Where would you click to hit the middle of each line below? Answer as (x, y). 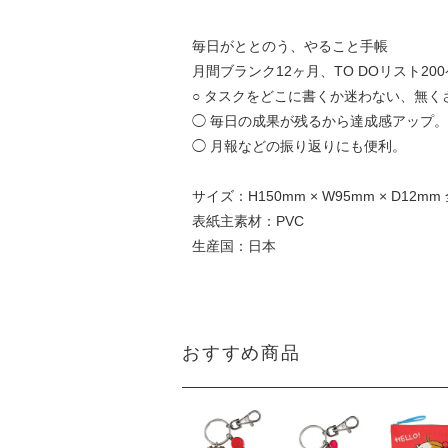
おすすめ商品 (241, 352)
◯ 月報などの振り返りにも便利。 (298, 145)
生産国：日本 (233, 245)
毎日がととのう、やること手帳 (289, 45)
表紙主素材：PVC (247, 220)
